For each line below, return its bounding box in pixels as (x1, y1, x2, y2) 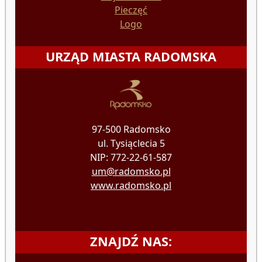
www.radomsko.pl (91, 179, 171, 192)
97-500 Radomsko (91, 123, 171, 136)
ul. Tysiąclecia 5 (97, 137, 165, 150)
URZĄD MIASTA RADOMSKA (46, 48, 216, 65)
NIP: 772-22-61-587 (90, 151, 172, 164)
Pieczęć (115, 4, 147, 17)
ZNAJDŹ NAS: (90, 233, 172, 250)
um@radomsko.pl (91, 165, 171, 178)
